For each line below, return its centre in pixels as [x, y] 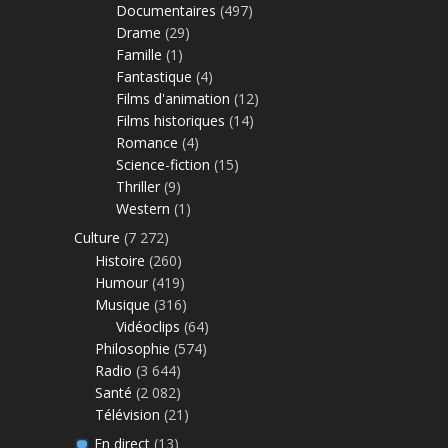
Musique [122, 304]
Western [143, 208]
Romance [147, 142]
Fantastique [154, 76]
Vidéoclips [148, 326]
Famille [139, 54]
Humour [121, 282]
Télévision [127, 414]
